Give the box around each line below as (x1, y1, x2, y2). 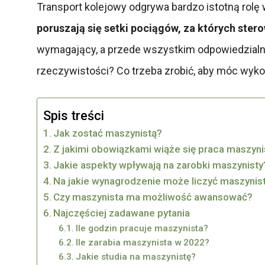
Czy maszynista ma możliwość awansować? (53, 190, 253, 203)
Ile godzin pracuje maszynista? (75, 222, 208, 234)
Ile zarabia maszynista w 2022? (75, 237, 209, 248)
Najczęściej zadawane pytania (53, 206, 190, 219)
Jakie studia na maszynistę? (75, 251, 196, 262)
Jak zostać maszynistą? (53, 127, 163, 139)
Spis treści (43, 108, 104, 123)
